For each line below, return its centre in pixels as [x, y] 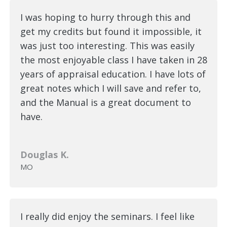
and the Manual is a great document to [105, 102]
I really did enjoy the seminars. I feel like [107, 216]
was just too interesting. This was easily [107, 45]
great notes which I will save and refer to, [110, 88]
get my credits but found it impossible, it [111, 31]
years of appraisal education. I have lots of [113, 74]
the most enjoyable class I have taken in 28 [113, 60]
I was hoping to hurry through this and [105, 17]
